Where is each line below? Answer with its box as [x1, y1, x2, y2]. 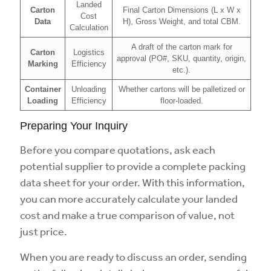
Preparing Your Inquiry [20, 120, 128, 132]
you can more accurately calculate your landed [20, 192, 238, 205]
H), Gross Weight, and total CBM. [122, 17, 241, 26]
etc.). [172, 65, 191, 74]
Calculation [69, 23, 108, 32]
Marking [27, 59, 58, 68]
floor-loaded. [160, 96, 203, 105]
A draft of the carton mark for [131, 42, 232, 51]
